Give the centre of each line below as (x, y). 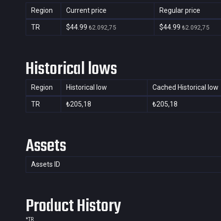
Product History (74, 206)
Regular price (180, 10)
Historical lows (71, 69)
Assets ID (46, 164)
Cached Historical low (185, 87)
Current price (86, 10)
